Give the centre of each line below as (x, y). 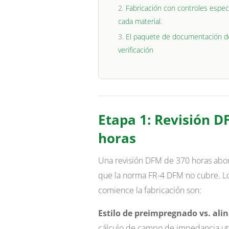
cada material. (140, 21)
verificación (135, 50)
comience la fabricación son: (150, 190)
